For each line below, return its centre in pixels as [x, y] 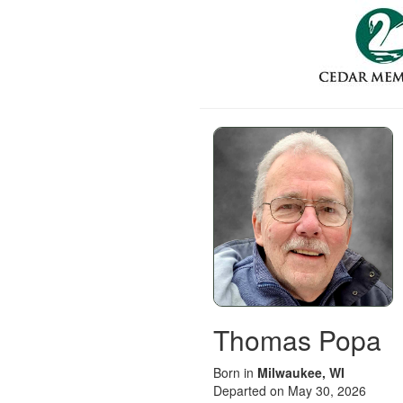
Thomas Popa [297, 340]
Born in [235, 372]
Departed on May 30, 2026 [290, 390]
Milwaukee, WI [301, 372]
